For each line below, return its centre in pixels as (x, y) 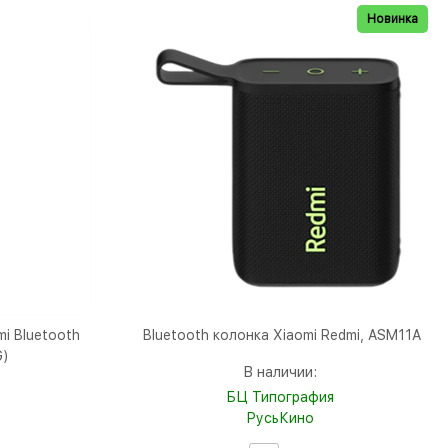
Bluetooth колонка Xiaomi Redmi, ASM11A (282, 335)
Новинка (392, 19)
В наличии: (279, 372)
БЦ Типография (279, 397)
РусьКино (279, 418)
